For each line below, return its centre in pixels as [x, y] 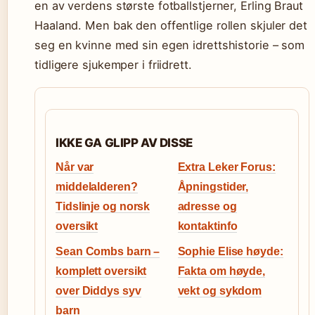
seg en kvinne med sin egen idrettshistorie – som [170, 45]
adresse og [207, 206]
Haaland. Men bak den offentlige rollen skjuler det [171, 25]
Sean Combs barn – [108, 251]
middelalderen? [97, 187]
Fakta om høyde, [221, 271]
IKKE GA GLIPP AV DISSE [124, 143]
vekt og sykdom [220, 291]
